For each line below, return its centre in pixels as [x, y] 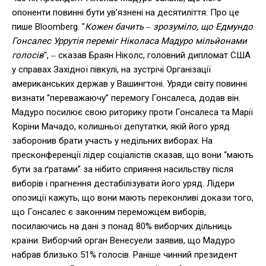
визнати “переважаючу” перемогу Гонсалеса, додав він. [126, 98]
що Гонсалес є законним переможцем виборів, [109, 212]
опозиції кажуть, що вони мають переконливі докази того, [133, 197]
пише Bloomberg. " [48, 26]
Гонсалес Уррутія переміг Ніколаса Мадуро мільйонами [129, 41]
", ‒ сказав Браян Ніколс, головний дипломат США [147, 55]
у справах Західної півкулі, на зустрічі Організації [111, 69]
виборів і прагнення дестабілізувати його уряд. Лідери [123, 183]
